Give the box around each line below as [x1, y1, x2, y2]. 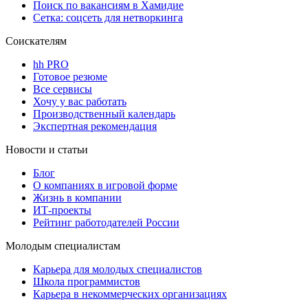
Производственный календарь [33, 108, 175, 120]
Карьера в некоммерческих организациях [33, 288, 227, 300]
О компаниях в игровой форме [33, 179, 177, 192]
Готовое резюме [33, 71, 107, 83]
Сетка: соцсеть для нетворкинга [33, 12, 183, 24]
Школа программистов [33, 276, 140, 288]
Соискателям [5, 35, 67, 47]
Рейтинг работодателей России [33, 217, 179, 229]
